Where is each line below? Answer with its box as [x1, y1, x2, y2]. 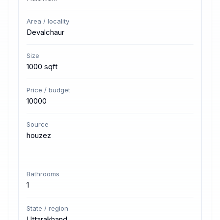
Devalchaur [27, 27, 64, 37]
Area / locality [27, 17, 69, 25]
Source [27, 120, 49, 128]
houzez [27, 131, 51, 140]
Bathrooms [27, 170, 59, 178]
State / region [27, 204, 68, 212]
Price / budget [27, 86, 70, 94]
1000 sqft [27, 62, 57, 71]
